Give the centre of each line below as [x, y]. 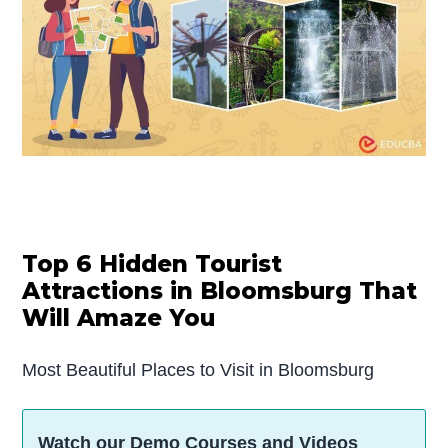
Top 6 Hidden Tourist [152, 264]
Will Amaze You [119, 318]
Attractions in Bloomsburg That [220, 291]
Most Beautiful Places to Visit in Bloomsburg [198, 370]
